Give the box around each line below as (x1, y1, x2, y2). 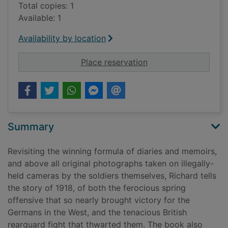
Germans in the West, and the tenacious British (8, 207, 187, 218)
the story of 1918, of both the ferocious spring (8, 183, 186, 193)
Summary (8, 121, 54, 133)
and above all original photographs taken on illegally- (8, 158, 214, 169)
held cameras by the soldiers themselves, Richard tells (8, 170, 216, 181)
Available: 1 (18, 13, 61, 23)
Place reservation (80, 57, 148, 68)
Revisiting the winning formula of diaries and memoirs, (8, 146, 217, 157)
